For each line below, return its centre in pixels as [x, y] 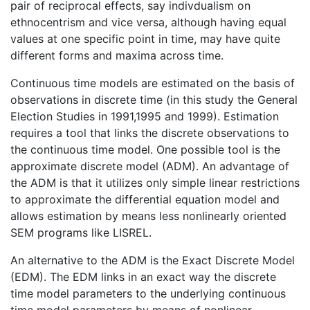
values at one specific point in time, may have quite [145, 38]
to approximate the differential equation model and [145, 199]
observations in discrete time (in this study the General [154, 99]
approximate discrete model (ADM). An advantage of [150, 166]
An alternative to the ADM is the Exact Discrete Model [153, 260]
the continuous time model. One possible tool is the [145, 149]
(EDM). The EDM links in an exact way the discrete [143, 276]
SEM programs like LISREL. [81, 232]
